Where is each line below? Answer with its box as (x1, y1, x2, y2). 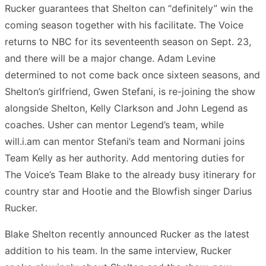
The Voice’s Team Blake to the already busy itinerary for (5, 168, 256, 180)
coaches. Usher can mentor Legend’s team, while (5, 118, 224, 131)
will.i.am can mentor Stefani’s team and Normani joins (5, 135, 245, 147)
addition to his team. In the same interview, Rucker (5, 244, 232, 256)
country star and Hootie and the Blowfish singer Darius (5, 185, 252, 197)
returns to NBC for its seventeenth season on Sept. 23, (5, 35, 251, 47)
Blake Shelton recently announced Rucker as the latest (5, 227, 249, 240)
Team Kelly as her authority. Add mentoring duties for (5, 151, 245, 164)
